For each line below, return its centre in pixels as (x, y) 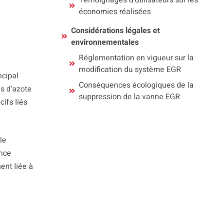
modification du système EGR (130, 70)
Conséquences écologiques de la (136, 85)
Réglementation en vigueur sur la (136, 58)
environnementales (105, 42)
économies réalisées (115, 12)
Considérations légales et (115, 31)
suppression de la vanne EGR (129, 97)
